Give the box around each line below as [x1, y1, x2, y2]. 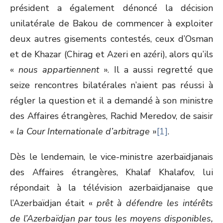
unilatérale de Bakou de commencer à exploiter [10, 17, 213, 29]
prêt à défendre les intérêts [97, 197, 213, 209]
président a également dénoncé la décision [10, 2, 213, 14]
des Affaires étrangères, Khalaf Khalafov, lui [10, 166, 213, 178]
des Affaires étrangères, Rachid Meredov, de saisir [10, 110, 213, 122]
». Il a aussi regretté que [104, 64, 213, 76]
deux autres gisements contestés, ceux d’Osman [10, 33, 213, 45]
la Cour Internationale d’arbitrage [16, 125, 152, 137]
